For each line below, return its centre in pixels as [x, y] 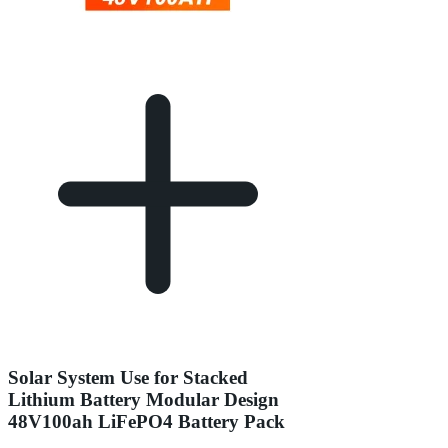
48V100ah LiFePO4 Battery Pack [146, 422]
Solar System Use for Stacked [128, 378]
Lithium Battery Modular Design [143, 400]
